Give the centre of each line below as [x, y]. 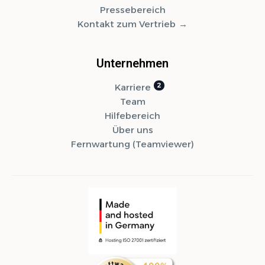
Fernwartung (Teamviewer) [132, 144]
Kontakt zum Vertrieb [127, 24]
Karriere [132, 88]
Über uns [132, 130]
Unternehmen [132, 64]
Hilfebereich [132, 116]
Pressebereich [132, 10]
